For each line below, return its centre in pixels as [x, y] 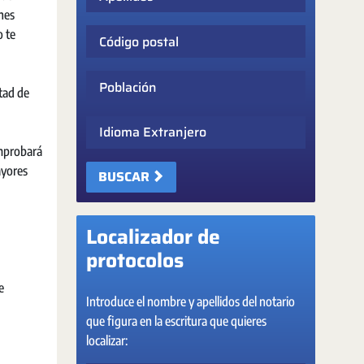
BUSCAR [124, 177]
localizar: [107, 340]
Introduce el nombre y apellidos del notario [191, 301]
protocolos [135, 260]
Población [107, 78]
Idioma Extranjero [125, 124]
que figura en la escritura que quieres [176, 321]
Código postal [115, 33]
